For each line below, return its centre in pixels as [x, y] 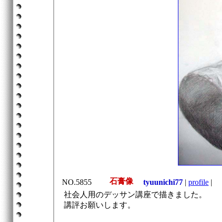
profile [198, 182]
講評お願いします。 [100, 205]
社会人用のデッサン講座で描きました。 [135, 194]
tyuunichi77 [159, 182]
